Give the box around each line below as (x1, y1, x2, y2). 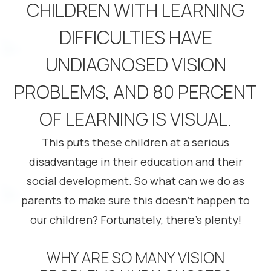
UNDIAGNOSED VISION (45, 52, 226, 77)
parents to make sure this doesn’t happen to (21, 193, 250, 207)
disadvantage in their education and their (28, 154, 243, 169)
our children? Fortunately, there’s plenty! (30, 212, 241, 227)
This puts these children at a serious (42, 135, 229, 149)
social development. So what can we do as (27, 174, 244, 188)
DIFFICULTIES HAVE (59, 25, 212, 50)
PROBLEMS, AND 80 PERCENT (14, 79, 257, 104)
